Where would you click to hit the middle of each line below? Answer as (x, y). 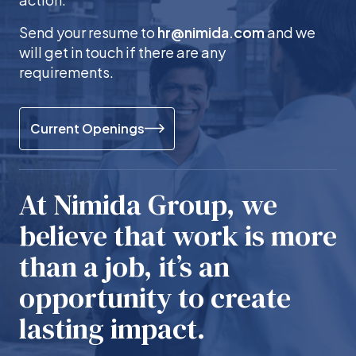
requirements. (66, 72)
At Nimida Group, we (148, 204)
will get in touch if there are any (122, 52)
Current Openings (87, 128)
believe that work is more (178, 235)
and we (290, 32)
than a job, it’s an (124, 266)
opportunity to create (155, 297)
